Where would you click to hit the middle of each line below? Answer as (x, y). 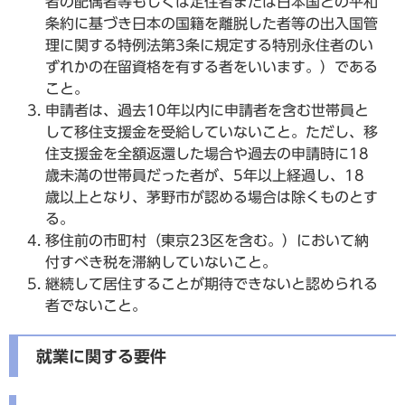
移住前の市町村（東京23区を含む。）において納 (207, 240)
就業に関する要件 (101, 356)
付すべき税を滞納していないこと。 (161, 262)
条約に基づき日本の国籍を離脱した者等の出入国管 (212, 23)
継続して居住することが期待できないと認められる (212, 283)
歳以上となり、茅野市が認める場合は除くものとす (212, 197)
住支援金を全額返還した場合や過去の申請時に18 (207, 153)
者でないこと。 (96, 305)
